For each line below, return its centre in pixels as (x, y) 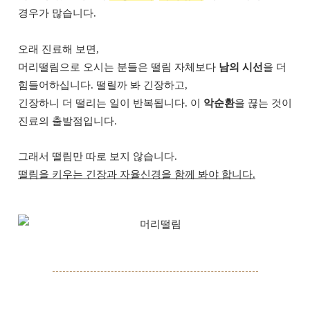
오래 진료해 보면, (58, 49)
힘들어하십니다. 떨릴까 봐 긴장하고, (103, 85)
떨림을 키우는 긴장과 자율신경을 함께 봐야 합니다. (137, 175)
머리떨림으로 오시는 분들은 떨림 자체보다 (118, 67)
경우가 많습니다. (57, 13)
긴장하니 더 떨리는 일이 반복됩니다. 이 (111, 103)
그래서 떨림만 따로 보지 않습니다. (98, 157)
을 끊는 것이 (263, 103)
